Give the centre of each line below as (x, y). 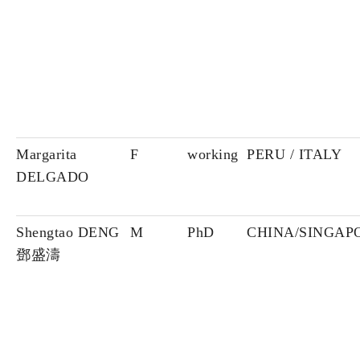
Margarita (47, 155)
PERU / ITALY (294, 155)
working (213, 155)
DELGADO (53, 177)
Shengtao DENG (68, 233)
